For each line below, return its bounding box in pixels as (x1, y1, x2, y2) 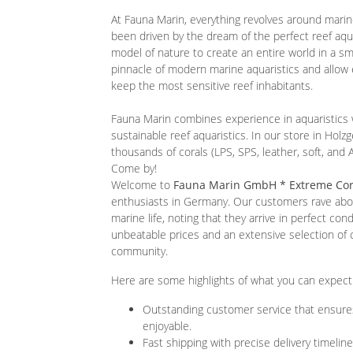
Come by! (111, 160, 157, 176)
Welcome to (111, 176, 173, 192)
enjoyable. (143, 318, 191, 333)
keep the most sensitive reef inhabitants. (111, 77, 313, 93)
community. (111, 243, 168, 258)
